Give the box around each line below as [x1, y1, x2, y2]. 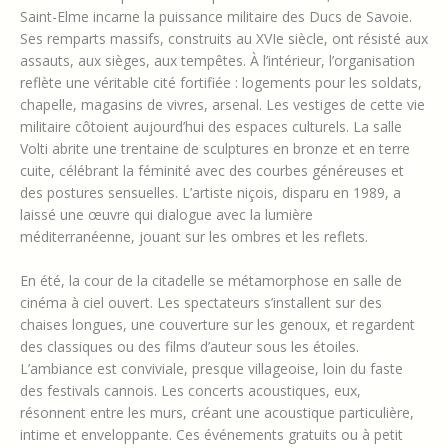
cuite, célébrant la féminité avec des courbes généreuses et [20, 160, 404, 180]
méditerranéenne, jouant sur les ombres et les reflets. [20, 226, 368, 246]
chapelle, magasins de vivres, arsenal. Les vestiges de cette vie [20, 94, 425, 114]
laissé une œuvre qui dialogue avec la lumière [20, 204, 313, 224]
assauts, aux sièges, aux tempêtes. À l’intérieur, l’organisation [20, 50, 415, 70]
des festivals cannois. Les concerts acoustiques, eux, [20, 381, 361, 401]
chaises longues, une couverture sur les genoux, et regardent [20, 315, 415, 335]
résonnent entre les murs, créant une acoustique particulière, [20, 403, 414, 423]
